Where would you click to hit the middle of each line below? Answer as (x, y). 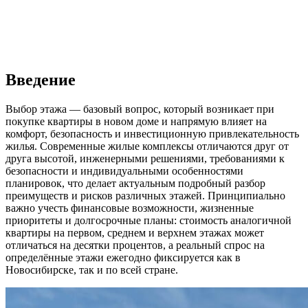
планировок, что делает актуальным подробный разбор (135, 183)
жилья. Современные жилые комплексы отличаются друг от (147, 146)
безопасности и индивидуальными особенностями (124, 170)
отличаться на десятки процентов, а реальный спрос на (135, 245)
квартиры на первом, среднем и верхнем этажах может (135, 232)
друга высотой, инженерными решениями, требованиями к (145, 158)
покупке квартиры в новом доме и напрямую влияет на (136, 121)
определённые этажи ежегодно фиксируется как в (123, 257)
